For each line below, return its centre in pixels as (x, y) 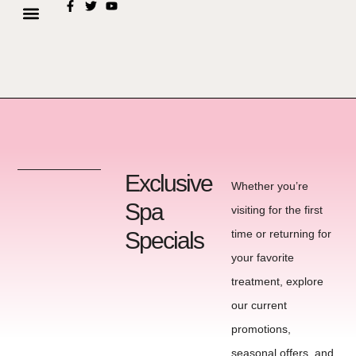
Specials (164, 241)
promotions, (261, 329)
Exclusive (168, 184)
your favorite (263, 257)
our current (259, 305)
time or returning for (282, 234)
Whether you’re (270, 186)
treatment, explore (278, 281)
